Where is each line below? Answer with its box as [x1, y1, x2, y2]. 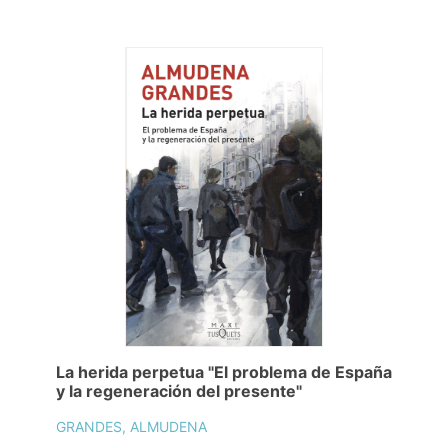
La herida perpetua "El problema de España [56, 361, 392, 382]
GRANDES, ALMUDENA [56, 417, 207, 435]
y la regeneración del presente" [56, 380, 302, 401]
